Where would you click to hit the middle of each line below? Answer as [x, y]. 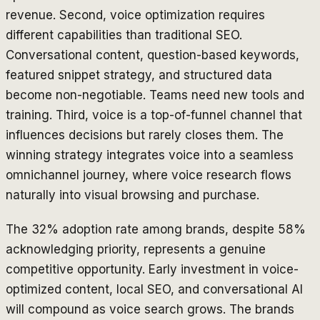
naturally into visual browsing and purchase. [132, 195]
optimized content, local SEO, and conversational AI [154, 289]
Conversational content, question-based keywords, [152, 55]
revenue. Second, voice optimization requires [135, 15]
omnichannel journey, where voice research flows [149, 175]
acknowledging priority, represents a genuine [136, 249]
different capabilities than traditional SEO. [124, 35]
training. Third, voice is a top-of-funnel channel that [154, 115]
